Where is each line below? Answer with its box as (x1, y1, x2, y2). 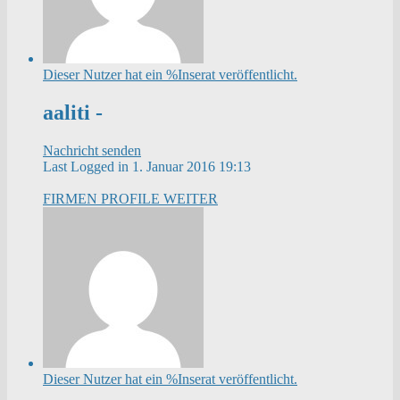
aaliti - (43, 101, 103, 125)
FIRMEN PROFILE (43, 190, 163, 206)
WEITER (163, 190, 218, 206)
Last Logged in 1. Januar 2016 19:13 (43, 158, 251, 174)
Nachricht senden (43, 142, 141, 158)
